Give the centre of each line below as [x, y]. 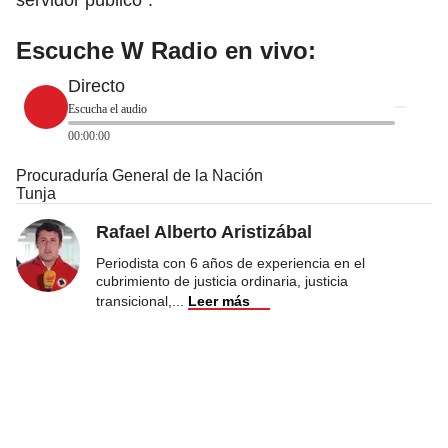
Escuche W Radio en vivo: [166, 50]
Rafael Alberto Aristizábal [204, 231]
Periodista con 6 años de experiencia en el [230, 262]
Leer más [219, 300]
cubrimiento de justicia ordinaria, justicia [222, 280]
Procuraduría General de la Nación [139, 175]
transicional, [134, 300]
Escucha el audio [107, 108]
